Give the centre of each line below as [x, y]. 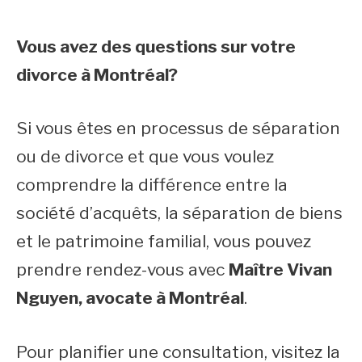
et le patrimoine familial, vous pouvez [164, 241]
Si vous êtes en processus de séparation [178, 128]
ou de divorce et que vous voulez [145, 156]
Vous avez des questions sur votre [156, 46]
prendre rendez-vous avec [122, 269]
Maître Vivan [280, 269]
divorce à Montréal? [97, 74]
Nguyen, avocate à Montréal [130, 298]
